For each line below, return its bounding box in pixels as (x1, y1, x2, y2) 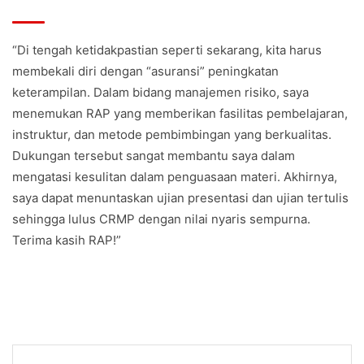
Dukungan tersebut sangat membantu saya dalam (12, 147, 295, 163)
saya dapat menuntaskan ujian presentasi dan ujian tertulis (12, 189, 349, 206)
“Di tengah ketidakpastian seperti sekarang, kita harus (12, 41, 322, 58)
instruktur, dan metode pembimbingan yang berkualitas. (12, 126, 331, 142)
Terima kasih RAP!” (12, 232, 121, 248)
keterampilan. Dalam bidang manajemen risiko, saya (12, 84, 309, 100)
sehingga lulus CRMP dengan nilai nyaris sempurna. (12, 210, 310, 227)
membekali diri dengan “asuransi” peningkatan (12, 63, 279, 79)
